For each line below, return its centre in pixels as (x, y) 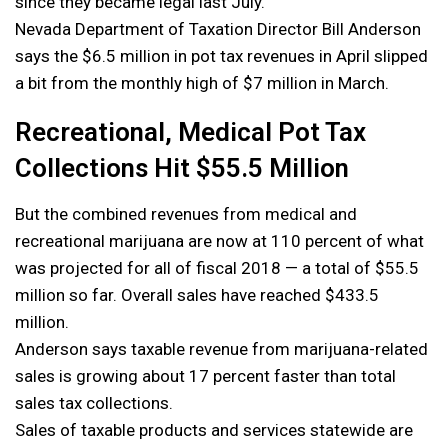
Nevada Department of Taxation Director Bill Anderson (218, 28)
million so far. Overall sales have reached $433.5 (197, 294)
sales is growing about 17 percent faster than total (205, 375)
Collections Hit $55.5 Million (182, 167)
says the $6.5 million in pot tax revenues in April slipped (221, 55)
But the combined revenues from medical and (186, 213)
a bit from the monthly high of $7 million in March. (202, 82)
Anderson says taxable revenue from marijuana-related (221, 348)
